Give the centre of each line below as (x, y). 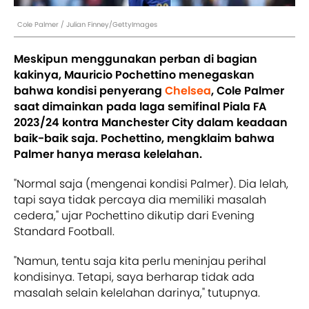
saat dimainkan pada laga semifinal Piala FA (140, 106)
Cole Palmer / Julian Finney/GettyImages (87, 24)
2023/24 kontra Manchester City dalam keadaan (151, 122)
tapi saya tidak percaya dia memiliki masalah (140, 199)
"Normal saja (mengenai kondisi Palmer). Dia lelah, (151, 183)
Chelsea (188, 90)
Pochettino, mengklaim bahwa (188, 138)
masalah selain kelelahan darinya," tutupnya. (137, 292)
